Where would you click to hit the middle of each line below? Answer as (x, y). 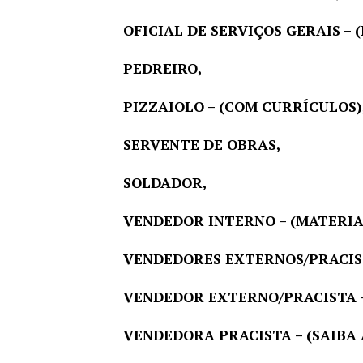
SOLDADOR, (165, 183)
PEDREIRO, (162, 69)
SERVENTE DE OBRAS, (202, 145)
